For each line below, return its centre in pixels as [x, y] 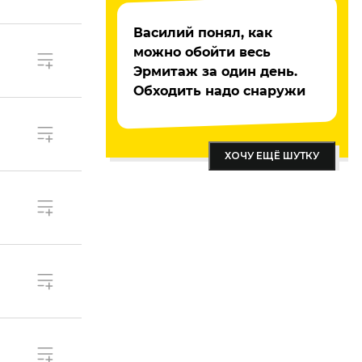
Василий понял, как [203, 33]
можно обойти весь [202, 52]
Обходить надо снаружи [219, 91]
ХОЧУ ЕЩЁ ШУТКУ [272, 156]
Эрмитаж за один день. [215, 72]
